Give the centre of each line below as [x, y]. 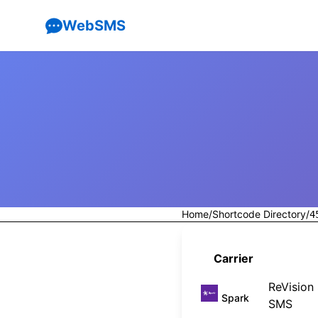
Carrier [233, 258]
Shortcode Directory [259, 214]
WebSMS [94, 26]
